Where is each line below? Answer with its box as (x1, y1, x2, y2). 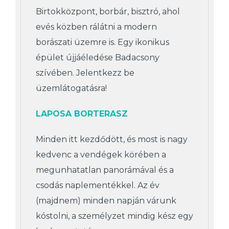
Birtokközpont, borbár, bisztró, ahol (36, 6, 180, 16)
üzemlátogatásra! (36, 83, 107, 93)
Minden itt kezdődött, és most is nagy (36, 134, 188, 144)
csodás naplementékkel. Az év (36, 180, 159, 190)
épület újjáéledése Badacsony (36, 52, 159, 62)
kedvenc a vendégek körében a (36, 149, 166, 159)
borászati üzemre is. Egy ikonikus (36, 37, 169, 47)
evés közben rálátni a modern (36, 21, 157, 32)
